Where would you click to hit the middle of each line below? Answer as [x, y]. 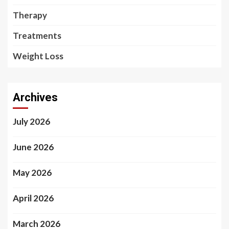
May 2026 [32, 172]
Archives [35, 97]
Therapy [30, 15]
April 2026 [33, 198]
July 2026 [31, 121]
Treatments [37, 35]
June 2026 [33, 147]
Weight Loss [38, 56]
